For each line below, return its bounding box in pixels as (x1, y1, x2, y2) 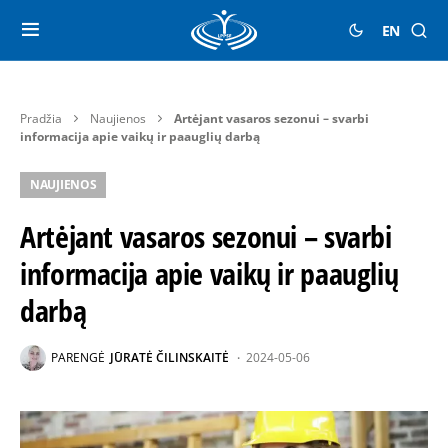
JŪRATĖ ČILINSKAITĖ (110, 349, 229, 366)
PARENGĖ (51, 349, 105, 366)
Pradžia (20, 110, 62, 127)
